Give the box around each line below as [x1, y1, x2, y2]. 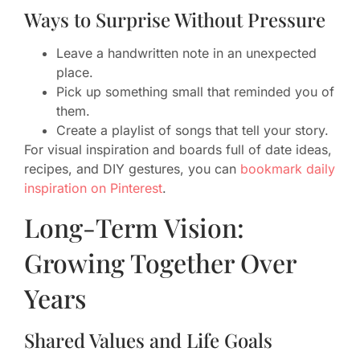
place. [56, 64, 93, 81]
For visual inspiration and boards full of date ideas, [24, 141, 332, 158]
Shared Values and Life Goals [24, 326, 272, 353]
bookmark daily [240, 161, 335, 178]
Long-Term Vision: [24, 209, 244, 244]
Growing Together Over [24, 244, 296, 280]
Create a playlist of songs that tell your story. [56, 122, 329, 139]
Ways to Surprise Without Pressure [24, 6, 325, 33]
